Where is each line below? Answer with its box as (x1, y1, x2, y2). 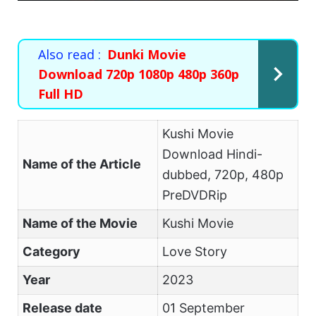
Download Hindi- (162, 147, 262, 162)
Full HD (38, 85, 83, 103)
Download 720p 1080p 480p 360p (38, 66, 239, 83)
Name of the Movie (22, 216, 138, 231)
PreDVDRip (162, 188, 227, 203)
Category (22, 244, 80, 260)
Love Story (162, 244, 227, 260)
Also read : (38, 46, 101, 63)
